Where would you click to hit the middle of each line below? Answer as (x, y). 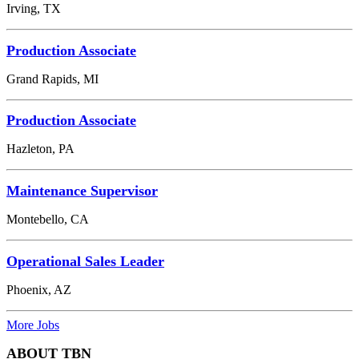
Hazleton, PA (40, 149)
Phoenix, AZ (39, 290)
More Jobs (33, 325)
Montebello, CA (48, 220)
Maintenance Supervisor (82, 191)
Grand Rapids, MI (52, 79)
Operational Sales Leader (85, 262)
